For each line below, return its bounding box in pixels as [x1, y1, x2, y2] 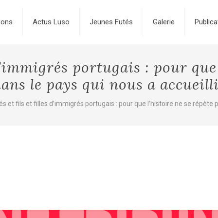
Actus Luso [32, 18, 70, 26]
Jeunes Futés [89, 18, 133, 26]
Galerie [152, 18, 175, 26]
